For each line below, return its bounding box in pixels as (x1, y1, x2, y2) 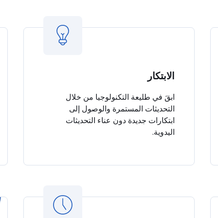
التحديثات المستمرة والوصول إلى (69, 103, 175, 114)
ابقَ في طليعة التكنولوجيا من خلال (66, 91, 175, 102)
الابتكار (147, 70, 175, 82)
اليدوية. (152, 127, 175, 137)
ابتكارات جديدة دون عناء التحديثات (66, 115, 175, 126)
